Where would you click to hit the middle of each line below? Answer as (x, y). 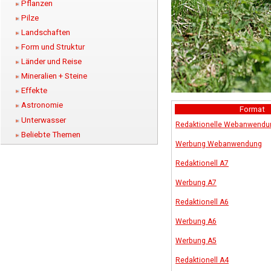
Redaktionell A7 (202, 163)
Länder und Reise (51, 62)
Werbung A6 (196, 221)
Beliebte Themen (51, 134)
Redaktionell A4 (202, 260)
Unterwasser (44, 120)
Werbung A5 (196, 241)
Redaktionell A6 (202, 202)
